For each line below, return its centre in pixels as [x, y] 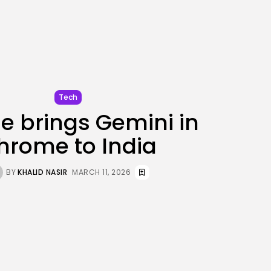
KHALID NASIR [42, 172]
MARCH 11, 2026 [101, 172]
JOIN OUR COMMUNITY [110, 25]
